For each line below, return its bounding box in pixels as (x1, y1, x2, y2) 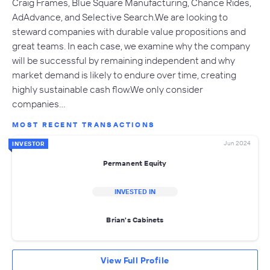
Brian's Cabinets (106, 215, 164, 225)
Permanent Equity (103, 159, 167, 168)
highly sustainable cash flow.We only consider (12, 83, 203, 95)
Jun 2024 (224, 139, 251, 147)
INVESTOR (12, 139, 45, 148)
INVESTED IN (115, 187, 155, 196)
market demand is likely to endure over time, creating (12, 68, 236, 81)
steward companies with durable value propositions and (12, 25, 246, 37)
